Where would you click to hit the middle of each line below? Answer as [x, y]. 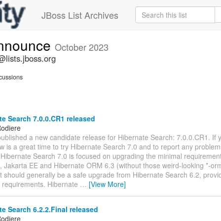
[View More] [107, 184]
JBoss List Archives [80, 15]
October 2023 [82, 47]
